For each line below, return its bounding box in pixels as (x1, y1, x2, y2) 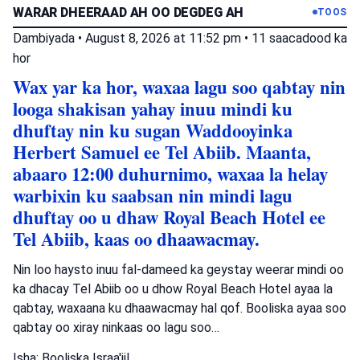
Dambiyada (13, 30, 75, 46)
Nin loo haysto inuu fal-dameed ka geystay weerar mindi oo (13, 261, 344, 277)
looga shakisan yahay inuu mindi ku (13, 95, 292, 122)
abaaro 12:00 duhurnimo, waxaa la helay (13, 160, 328, 187)
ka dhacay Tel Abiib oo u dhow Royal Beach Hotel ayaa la (13, 280, 333, 297)
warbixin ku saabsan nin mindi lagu (13, 182, 292, 209)
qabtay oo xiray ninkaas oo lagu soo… (13, 319, 219, 335)
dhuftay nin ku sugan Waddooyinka (13, 117, 292, 144)
